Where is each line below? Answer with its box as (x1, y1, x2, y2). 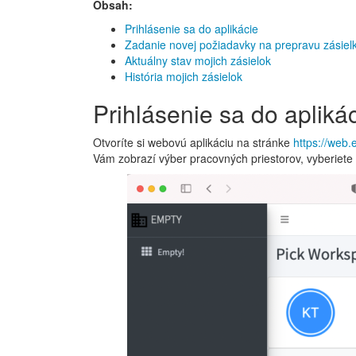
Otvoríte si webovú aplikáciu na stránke (93, 134, 293, 150)
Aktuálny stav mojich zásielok (125, 52, 271, 68)
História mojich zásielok (125, 68, 242, 84)
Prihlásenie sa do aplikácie (125, 21, 258, 37)
